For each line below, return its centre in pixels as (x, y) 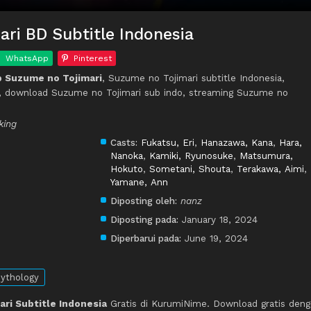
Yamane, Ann (139, 182)
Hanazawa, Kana (237, 143)
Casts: (124, 143)
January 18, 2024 (220, 220)
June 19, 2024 (216, 238)
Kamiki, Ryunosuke (191, 156)
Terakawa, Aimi (270, 169)
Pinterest (93, 59)
